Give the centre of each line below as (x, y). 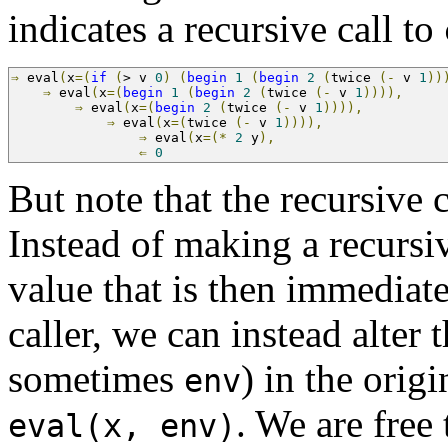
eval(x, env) (122, 425)
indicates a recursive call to (226, 28)
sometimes (96, 378)
